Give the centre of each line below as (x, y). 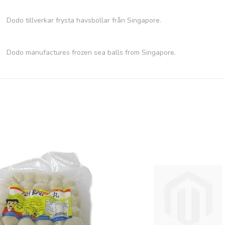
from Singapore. (151, 52)
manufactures (48, 52)
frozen (82, 52)
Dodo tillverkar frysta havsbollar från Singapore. (84, 20)
